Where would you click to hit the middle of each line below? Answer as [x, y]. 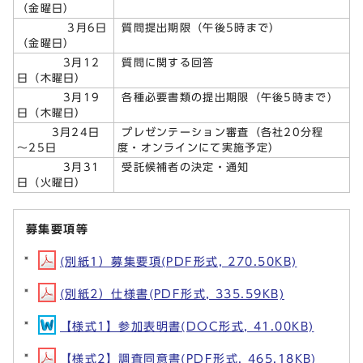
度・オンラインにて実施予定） [199, 147]
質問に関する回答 [166, 62]
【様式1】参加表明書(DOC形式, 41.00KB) [187, 326]
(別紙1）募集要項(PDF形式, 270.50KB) [179, 261]
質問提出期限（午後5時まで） [199, 28]
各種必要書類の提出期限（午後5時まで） [228, 97]
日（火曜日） [52, 182]
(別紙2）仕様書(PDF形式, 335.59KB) [172, 293]
